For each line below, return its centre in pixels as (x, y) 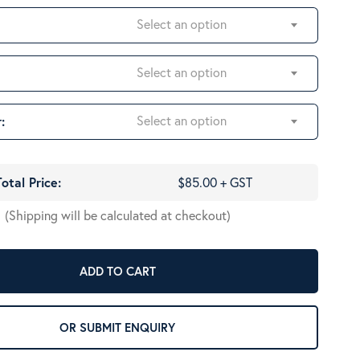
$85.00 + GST (215, 182)
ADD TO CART (117, 271)
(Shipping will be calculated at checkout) (117, 215)
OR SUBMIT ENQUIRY (128, 327)
